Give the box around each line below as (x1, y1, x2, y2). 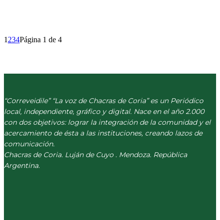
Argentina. (4, 161, 40, 170)
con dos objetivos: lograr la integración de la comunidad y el (4, 117, 211, 127)
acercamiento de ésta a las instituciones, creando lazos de (4, 128, 202, 137)
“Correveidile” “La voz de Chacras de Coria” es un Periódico (4, 96, 203, 105)
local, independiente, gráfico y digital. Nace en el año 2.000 (4, 107, 204, 116)
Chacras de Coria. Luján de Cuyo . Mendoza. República (4, 150, 187, 159)
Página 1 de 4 (20, 35, 62, 44)
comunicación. (4, 139, 55, 148)
